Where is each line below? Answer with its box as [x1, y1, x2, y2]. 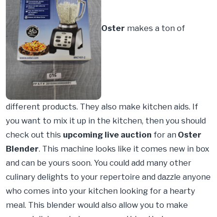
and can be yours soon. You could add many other [6, 158, 191, 168]
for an [152, 130, 176, 140]
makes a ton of [125, 23, 185, 33]
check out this [6, 130, 63, 140]
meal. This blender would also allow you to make [6, 200, 188, 210]
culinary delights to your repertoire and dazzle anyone [6, 172, 211, 182]
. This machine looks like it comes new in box [39, 144, 209, 154]
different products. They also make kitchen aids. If [6, 102, 198, 112]
